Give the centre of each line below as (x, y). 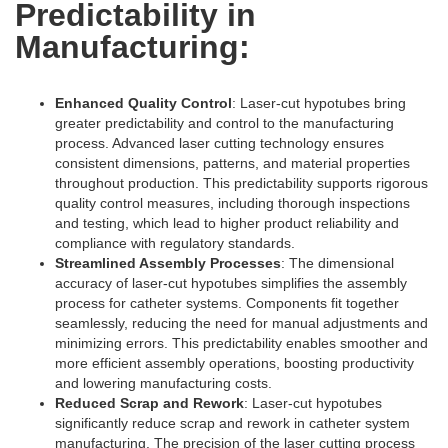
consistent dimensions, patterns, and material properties (232, 162)
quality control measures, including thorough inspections (232, 202)
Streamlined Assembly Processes (168, 262)
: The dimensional (337, 262)
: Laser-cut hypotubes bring (319, 102)
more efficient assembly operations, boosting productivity (234, 362)
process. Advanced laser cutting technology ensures (219, 142)
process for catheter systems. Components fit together (227, 302)
